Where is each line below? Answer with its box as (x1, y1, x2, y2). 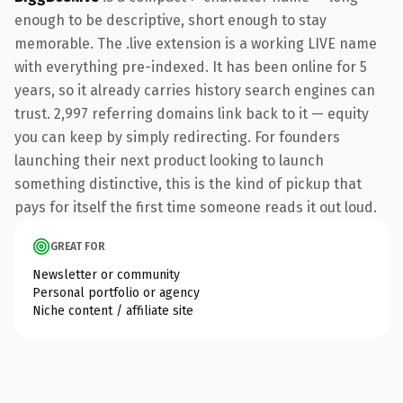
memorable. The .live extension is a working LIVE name (14, 34, 377, 52)
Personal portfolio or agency (32, 284, 200, 300)
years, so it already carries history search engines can (14, 81, 375, 99)
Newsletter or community (32, 266, 180, 282)
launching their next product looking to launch (14, 151, 324, 169)
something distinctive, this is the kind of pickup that (14, 175, 362, 193)
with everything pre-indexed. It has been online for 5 (14, 58, 367, 76)
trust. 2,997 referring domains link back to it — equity (14, 104, 369, 122)
